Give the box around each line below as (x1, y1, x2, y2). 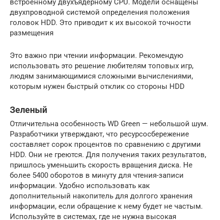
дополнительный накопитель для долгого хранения (10, 191, 192, 200)
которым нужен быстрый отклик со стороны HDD (10, 82, 185, 91)
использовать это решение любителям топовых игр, (10, 61, 193, 70)
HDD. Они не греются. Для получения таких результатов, (10, 150, 206, 159)
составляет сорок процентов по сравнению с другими (10, 139, 201, 149)
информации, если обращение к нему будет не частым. (10, 201, 203, 211)
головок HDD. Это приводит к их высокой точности (10, 18, 191, 27)
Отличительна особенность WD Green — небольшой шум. (10, 119, 208, 128)
